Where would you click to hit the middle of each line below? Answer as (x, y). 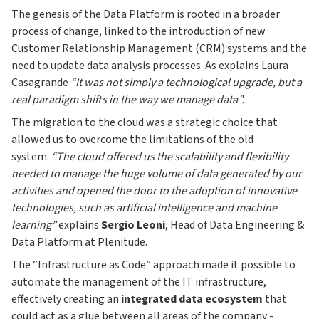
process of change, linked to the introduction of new (138, 32)
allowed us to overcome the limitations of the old (132, 140)
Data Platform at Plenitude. (79, 242)
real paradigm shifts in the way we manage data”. (128, 100)
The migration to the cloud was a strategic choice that (145, 123)
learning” (34, 225)
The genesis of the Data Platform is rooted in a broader (146, 15)
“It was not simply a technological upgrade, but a (186, 83)
